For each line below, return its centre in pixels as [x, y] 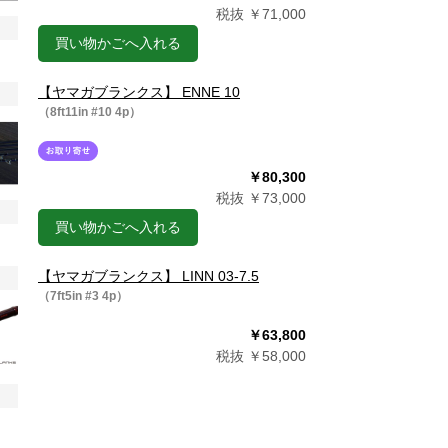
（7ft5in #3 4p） [83, 296]
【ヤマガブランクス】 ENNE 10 [139, 92]
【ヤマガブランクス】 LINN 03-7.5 [148, 276]
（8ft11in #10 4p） [89, 112]
